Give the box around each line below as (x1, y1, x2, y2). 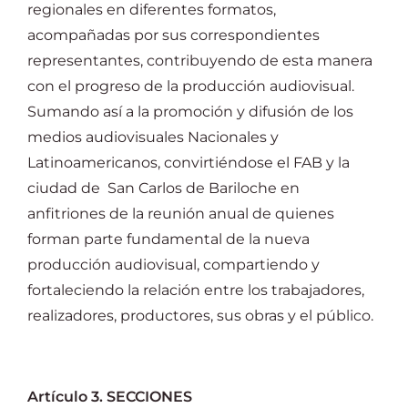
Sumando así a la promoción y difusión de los (27, 103, 353, 120)
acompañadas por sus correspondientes (27, 26, 320, 44)
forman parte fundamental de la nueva (27, 230, 310, 248)
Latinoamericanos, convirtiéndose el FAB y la (27, 154, 350, 171)
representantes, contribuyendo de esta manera (27, 52, 372, 69)
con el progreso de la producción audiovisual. (27, 77, 354, 95)
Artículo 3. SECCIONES (27, 388, 192, 405)
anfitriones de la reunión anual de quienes (27, 205, 334, 222)
